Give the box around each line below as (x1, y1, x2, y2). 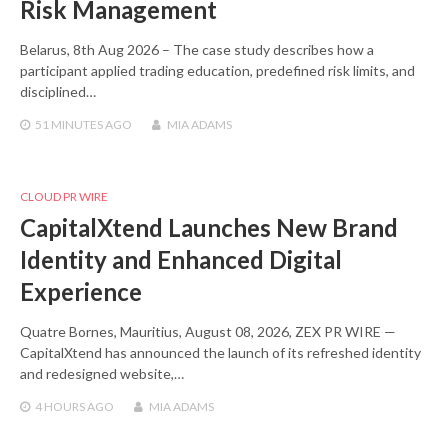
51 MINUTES (35, 117, 103, 133)
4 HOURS (35, 399, 85, 415)
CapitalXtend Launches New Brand (20, 213, 398, 243)
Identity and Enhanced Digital (20, 245, 342, 275)
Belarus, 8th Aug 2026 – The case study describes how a (20, 41, 374, 59)
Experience (20, 277, 142, 307)
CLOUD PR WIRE (20, 189, 108, 205)
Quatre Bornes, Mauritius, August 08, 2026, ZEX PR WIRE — (20, 323, 396, 341)
